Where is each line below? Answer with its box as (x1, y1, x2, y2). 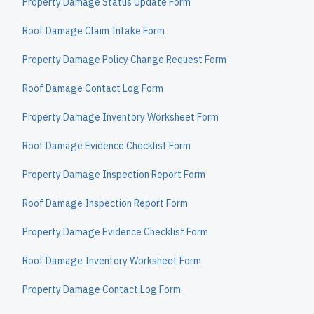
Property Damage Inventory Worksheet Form (22, 111, 219, 123)
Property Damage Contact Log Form (22, 283, 181, 296)
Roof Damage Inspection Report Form (22, 197, 188, 210)
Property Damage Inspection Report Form (22, 168, 205, 181)
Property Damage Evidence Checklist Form (22, 226, 208, 238)
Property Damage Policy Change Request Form (22, 53, 226, 66)
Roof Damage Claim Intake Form (22, 25, 165, 37)
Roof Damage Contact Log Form (22, 82, 163, 95)
